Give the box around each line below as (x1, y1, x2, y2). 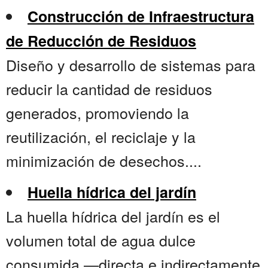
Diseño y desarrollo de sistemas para (6, 54, 255, 76)
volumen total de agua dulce (6, 229, 196, 251)
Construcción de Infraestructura (28, 5, 254, 28)
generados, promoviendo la (6, 102, 189, 124)
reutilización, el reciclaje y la (6, 126, 196, 148)
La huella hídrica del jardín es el (6, 205, 220, 227)
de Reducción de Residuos (6, 30, 196, 52)
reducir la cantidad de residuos (6, 78, 212, 100)
